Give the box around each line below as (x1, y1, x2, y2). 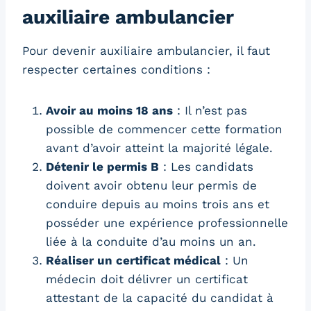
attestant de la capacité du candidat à (46, 291, 274, 305)
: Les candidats (159, 160, 253, 174)
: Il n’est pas (173, 103, 247, 118)
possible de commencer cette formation (46, 122, 283, 137)
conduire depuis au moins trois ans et (46, 197, 269, 212)
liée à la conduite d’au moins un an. (46, 235, 256, 249)
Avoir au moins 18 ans (46, 103, 173, 118)
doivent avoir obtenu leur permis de (46, 178, 257, 193)
